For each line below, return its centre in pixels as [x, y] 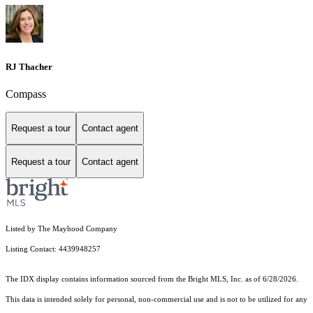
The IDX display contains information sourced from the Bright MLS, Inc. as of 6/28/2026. [152, 279]
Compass [26, 94]
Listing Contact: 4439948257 [54, 249]
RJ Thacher [29, 66]
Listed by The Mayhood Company [61, 229]
